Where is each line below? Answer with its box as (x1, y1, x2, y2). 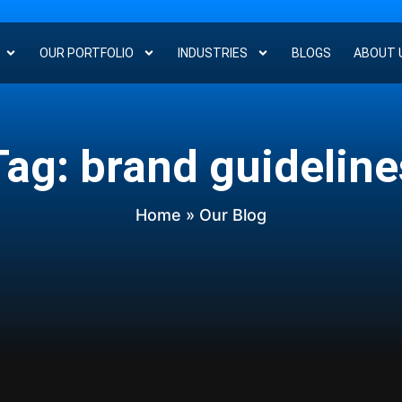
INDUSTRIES (177, 45, 248, 60)
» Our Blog (180, 205, 267, 224)
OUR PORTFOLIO (39, 45, 134, 60)
